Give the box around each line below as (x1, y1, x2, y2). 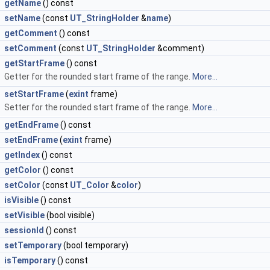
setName (4, 13, 40, 23)
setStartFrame (4, 89, 64, 99)
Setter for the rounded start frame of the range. (4, 102, 192, 112)
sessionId (4, 225, 44, 235)
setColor (4, 180, 40, 190)
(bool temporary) (61, 240, 128, 250)
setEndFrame (4, 135, 58, 145)
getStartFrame (4, 58, 64, 68)
